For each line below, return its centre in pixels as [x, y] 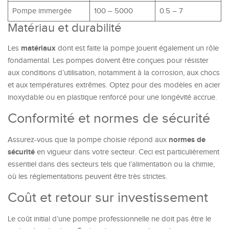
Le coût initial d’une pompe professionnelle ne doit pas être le [109, 219]
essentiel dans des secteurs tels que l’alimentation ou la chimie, [111, 164]
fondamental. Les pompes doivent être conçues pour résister [108, 61]
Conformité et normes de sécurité [109, 119]
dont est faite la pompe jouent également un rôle [137, 48]
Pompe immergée [42, 11]
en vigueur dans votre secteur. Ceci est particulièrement [127, 152]
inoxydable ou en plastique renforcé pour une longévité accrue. [112, 97]
